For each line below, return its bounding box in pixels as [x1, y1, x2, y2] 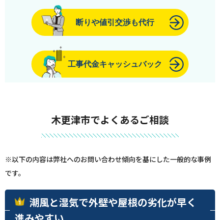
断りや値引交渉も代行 [76, 18, 154, 27]
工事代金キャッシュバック [68, 60, 162, 68]
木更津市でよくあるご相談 [51, 112, 169, 127]
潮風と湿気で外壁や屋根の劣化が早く [29, 195, 196, 209]
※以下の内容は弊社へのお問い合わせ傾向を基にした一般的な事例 [5, 154, 211, 164]
